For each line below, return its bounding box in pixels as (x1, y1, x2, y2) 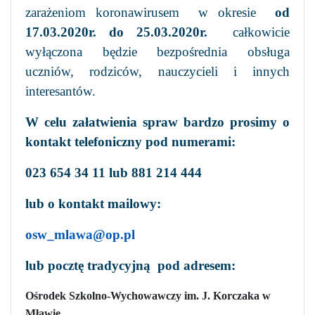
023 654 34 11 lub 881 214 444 (25, 165, 202, 180)
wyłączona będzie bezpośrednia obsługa (25, 44, 290, 59)
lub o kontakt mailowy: (25, 195, 161, 211)
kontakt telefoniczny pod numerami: (25, 134, 236, 149)
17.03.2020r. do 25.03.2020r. (25, 24, 207, 39)
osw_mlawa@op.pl (25, 226, 135, 242)
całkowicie (207, 24, 290, 39)
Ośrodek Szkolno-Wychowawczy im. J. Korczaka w (25, 289, 271, 302)
